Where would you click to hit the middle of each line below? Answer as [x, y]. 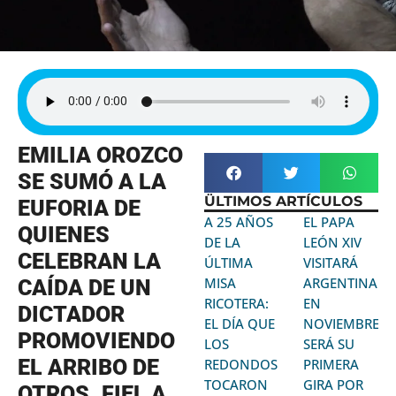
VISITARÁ [331, 262]
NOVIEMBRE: [343, 323]
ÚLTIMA [229, 262]
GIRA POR [334, 384]
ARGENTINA [341, 282]
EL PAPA [329, 221]
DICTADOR [71, 314]
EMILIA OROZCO [100, 155]
